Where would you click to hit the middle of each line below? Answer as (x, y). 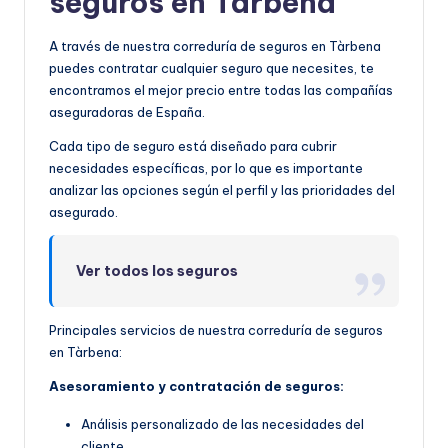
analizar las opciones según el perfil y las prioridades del (222, 189)
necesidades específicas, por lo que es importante (206, 167)
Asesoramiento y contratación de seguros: (196, 385)
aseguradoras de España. (127, 111)
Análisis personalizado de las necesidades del (222, 423)
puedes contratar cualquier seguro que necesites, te (211, 67)
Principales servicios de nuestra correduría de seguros (216, 329)
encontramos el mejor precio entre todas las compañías (221, 89)
